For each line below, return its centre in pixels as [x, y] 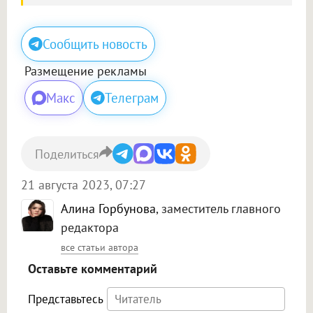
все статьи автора [100, 248]
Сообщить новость [95, 44]
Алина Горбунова [108, 209]
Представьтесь [66, 299]
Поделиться [67, 154]
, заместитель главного [218, 209]
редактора [90, 228]
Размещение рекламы [86, 71]
